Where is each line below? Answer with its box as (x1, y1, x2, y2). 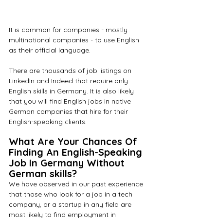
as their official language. (9, 46, 91, 55)
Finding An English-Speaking (9, 146, 145, 159)
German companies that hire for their (9, 107, 130, 116)
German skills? (9, 167, 77, 180)
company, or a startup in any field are (9, 200, 133, 209)
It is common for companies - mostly (9, 25, 129, 35)
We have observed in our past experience (9, 180, 145, 189)
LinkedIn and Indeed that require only (9, 76, 130, 86)
